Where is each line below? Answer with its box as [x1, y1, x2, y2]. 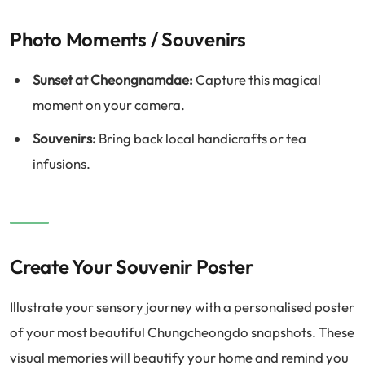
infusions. [33, 154, 90, 172]
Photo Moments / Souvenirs [10, 26, 246, 51]
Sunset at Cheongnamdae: [33, 70, 193, 88]
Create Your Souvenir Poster [10, 253, 253, 279]
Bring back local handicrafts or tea [96, 129, 306, 147]
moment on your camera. [33, 95, 185, 113]
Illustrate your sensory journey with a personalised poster [10, 297, 354, 315]
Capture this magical [193, 70, 321, 88]
